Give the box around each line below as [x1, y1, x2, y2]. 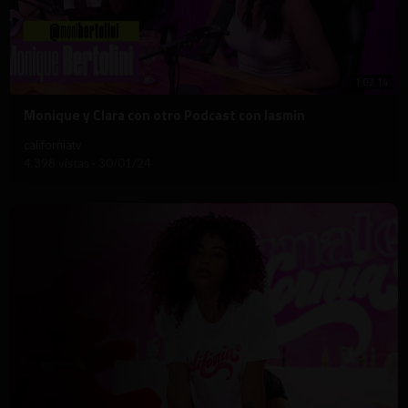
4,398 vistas [24, 156, 92, 171]
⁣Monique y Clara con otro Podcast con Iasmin [24, 105, 305, 127]
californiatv [24, 136, 81, 155]
